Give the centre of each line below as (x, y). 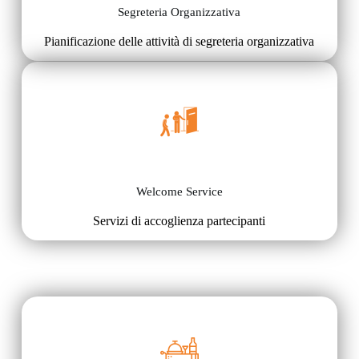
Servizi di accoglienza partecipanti (179, 221)
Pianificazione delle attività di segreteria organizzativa (179, 42)
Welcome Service (179, 192)
